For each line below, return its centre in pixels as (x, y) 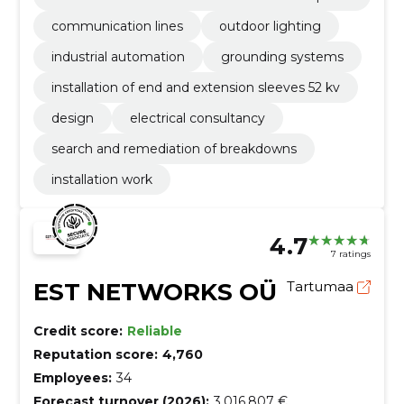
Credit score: (78, 331)
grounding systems (282, 57)
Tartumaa (322, 287)
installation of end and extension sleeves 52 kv (195, 88)
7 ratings (351, 253)
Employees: (72, 378)
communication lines (117, 27)
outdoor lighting (270, 27)
